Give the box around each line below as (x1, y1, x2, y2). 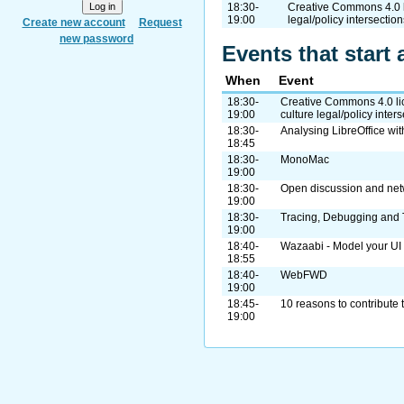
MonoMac (280, 152, 329, 166)
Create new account (22, 16, 125, 29)
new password (60, 32, 133, 45)
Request (138, 16, 182, 29)
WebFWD (280, 268, 327, 281)
